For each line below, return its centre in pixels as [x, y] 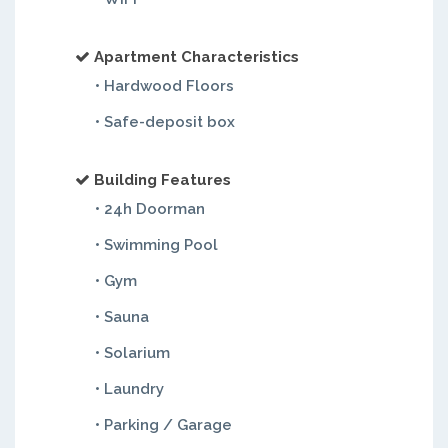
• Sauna [122, 317]
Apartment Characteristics [196, 57]
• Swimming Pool [156, 245]
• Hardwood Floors [164, 86]
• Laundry [129, 389]
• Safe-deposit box [165, 122]
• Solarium [132, 353]
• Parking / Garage [163, 425]
